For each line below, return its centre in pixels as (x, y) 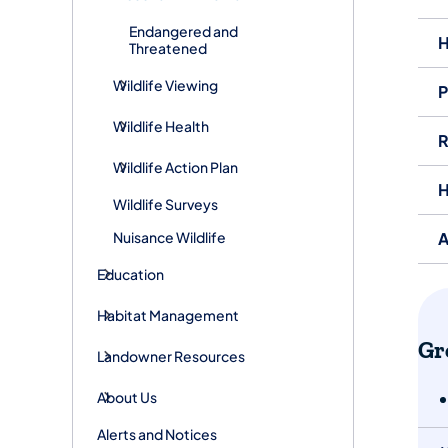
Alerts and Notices (157, 433)
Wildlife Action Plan (175, 166)
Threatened (168, 47)
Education (130, 273)
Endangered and (183, 30)
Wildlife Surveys (165, 203)
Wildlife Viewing (165, 84)
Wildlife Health (161, 125)
